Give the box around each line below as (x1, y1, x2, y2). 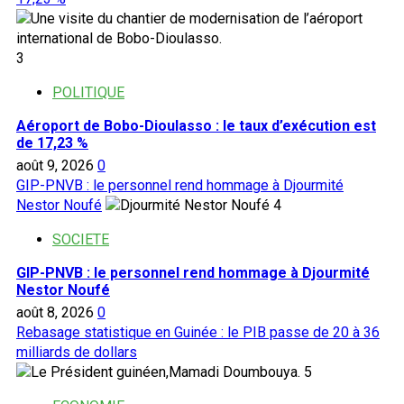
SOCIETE (52, 230, 109, 248)
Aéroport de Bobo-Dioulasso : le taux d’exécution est (16, 116, 376, 134)
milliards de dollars (16, 343, 137, 361)
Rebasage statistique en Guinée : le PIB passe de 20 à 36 (16, 323, 380, 341)
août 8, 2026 (16, 303, 97, 321)
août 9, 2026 (16, 156, 97, 174)
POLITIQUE (52, 83, 124, 101)
